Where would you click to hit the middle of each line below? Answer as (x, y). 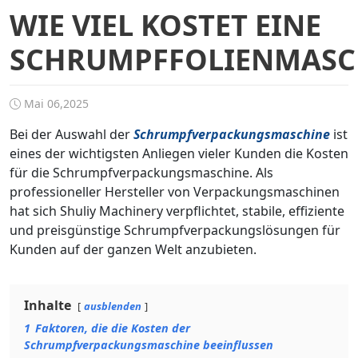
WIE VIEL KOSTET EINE (165, 25)
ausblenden (113, 306)
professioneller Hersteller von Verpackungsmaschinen (175, 192)
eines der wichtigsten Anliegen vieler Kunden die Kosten (179, 153)
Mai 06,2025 (55, 103)
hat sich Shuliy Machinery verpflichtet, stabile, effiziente (177, 211)
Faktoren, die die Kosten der (113, 328)
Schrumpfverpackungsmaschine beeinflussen (149, 345)
